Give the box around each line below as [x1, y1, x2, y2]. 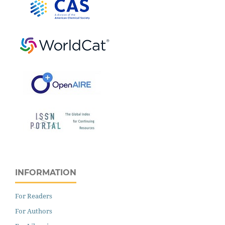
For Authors [15, 206, 52, 216]
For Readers [15, 191, 52, 201]
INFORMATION [15, 168, 76, 178]
